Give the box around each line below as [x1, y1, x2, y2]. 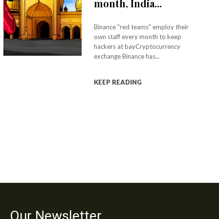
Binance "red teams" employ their [93, 23, 189, 31]
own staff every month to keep [93, 33, 181, 41]
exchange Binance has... [93, 52, 160, 60]
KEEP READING [93, 78, 142, 86]
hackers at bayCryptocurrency [93, 43, 180, 50]
